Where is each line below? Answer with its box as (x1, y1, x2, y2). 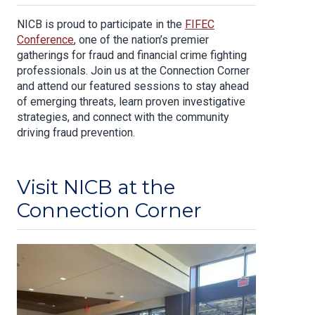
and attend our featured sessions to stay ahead (17, 79, 249, 94)
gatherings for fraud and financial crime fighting (17, 49, 247, 63)
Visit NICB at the (17, 175, 175, 200)
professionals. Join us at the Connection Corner (17, 64, 250, 78)
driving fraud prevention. (17, 126, 135, 140)
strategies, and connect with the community (17, 110, 229, 124)
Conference (17, 33, 74, 47)
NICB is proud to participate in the (17, 18, 185, 32)
